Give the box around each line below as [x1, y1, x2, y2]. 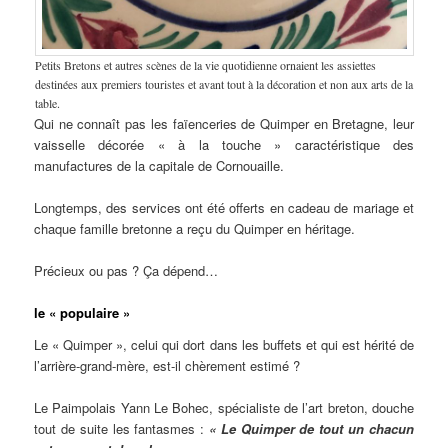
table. [34, 94, 60, 111]
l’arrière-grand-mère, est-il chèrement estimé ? [34, 355, 301, 375]
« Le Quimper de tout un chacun [209, 418, 414, 438]
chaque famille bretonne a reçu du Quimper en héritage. [34, 218, 356, 238]
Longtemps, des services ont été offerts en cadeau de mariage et [34, 197, 414, 217]
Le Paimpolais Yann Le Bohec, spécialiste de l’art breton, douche [34, 397, 414, 417]
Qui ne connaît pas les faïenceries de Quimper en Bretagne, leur [34, 113, 414, 133]
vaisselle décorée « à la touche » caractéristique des [34, 134, 414, 154]
